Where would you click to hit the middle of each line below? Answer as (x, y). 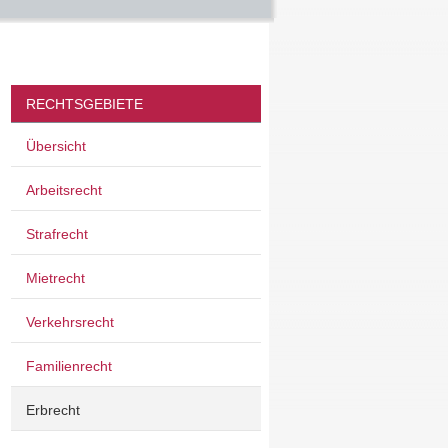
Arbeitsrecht (64, 190)
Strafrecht (57, 234)
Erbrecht (53, 410)
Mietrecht (55, 278)
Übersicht (56, 146)
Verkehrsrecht (70, 322)
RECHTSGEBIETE (84, 104)
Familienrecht (69, 366)
